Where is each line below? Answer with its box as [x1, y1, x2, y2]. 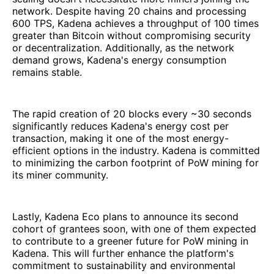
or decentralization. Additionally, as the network [12, 42, 234, 54]
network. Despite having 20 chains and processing [12, 5, 246, 18]
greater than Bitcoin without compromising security [12, 29, 251, 42]
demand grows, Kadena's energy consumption [12, 54, 226, 67]
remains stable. [12, 66, 82, 79]
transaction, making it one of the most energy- [12, 132, 229, 145]
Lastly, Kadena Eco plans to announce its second [12, 210, 239, 223]
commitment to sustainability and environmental [12, 259, 235, 272]
